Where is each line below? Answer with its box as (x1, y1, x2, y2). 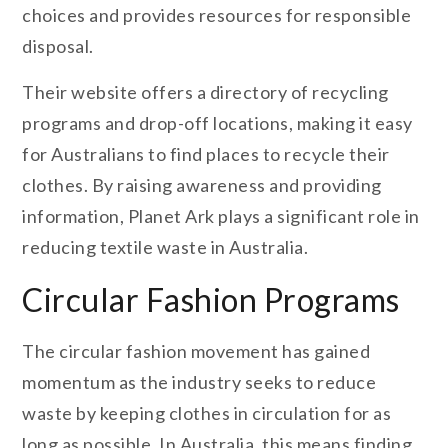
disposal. (22, 35, 94, 58)
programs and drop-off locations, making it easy (22, 111, 413, 134)
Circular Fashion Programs (22, 279, 400, 319)
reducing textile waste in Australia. (22, 235, 309, 258)
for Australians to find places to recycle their (22, 142, 390, 165)
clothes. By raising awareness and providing (22, 173, 382, 196)
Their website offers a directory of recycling (22, 80, 389, 103)
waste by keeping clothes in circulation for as (22, 401, 392, 424)
